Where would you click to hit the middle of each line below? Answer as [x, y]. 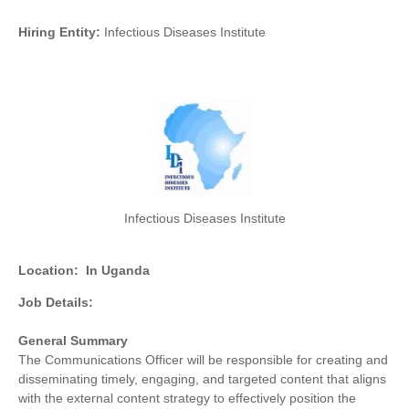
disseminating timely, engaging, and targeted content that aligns [202, 379]
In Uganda [118, 271]
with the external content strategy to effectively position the [187, 399]
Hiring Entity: [59, 32]
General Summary [73, 341]
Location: [48, 271]
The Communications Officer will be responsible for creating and [203, 360]
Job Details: [56, 303]
